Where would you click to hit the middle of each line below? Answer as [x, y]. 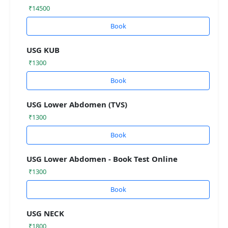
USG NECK [45, 213]
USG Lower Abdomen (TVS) [77, 105]
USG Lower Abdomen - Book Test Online [102, 159]
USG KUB [43, 50]
